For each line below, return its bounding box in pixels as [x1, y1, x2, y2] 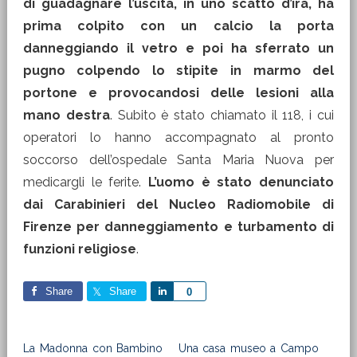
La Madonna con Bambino [22, 342, 163, 355]
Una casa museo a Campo [178, 342, 319, 355]
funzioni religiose [22, 241, 136, 257]
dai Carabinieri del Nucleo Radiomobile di [22, 197, 335, 212]
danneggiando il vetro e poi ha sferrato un [22, 41, 335, 56]
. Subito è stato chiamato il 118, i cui [109, 108, 335, 123]
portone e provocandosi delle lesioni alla [22, 85, 335, 100]
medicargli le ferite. [22, 175, 148, 190]
